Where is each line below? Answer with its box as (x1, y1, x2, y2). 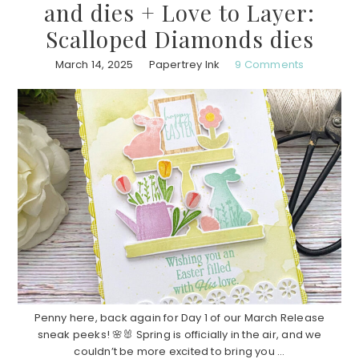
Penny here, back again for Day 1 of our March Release (34, 309, 325, 325)
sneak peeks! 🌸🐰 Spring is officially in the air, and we (37, 326, 322, 342)
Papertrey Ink (148, 56, 220, 72)
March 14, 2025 (54, 56, 134, 72)
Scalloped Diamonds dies (45, 23, 314, 54)
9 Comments (235, 56, 305, 72)
